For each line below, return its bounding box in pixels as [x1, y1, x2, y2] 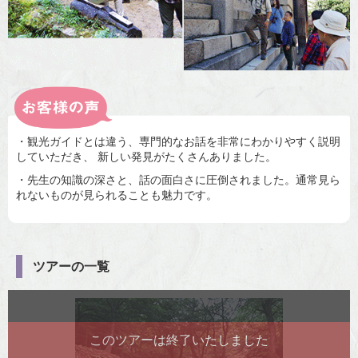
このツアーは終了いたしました [89, 333, 268, 348]
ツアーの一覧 [33, 260, 109, 274]
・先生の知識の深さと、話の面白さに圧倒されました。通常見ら [16, 173, 340, 187]
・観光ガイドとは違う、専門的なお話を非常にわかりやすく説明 [16, 135, 340, 149]
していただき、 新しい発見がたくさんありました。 [16, 150, 276, 164]
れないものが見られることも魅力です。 [16, 189, 217, 202]
